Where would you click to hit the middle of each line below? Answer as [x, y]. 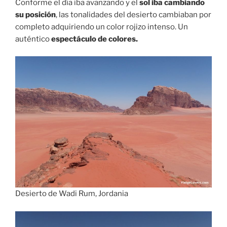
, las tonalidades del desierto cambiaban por [134, 14]
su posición [35, 14]
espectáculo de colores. [94, 39]
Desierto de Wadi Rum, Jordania [72, 194]
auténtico [33, 39]
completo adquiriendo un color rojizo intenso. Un [102, 27]
